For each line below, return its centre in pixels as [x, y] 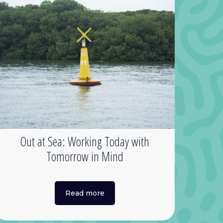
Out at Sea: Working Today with [85, 141]
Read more [85, 193]
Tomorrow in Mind [85, 156]
